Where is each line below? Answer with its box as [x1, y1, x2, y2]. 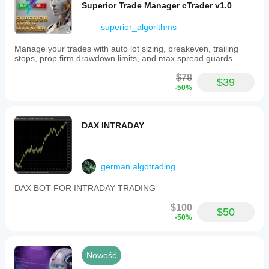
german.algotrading [101, 162, 175, 171]
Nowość [86, 250, 116, 260]
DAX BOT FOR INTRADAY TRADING [14, 183, 156, 193]
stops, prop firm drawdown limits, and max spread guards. [14, 53, 235, 63]
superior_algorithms [101, 22, 177, 32]
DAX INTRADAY [82, 121, 144, 130]
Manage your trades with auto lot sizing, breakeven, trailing [14, 44, 238, 53]
